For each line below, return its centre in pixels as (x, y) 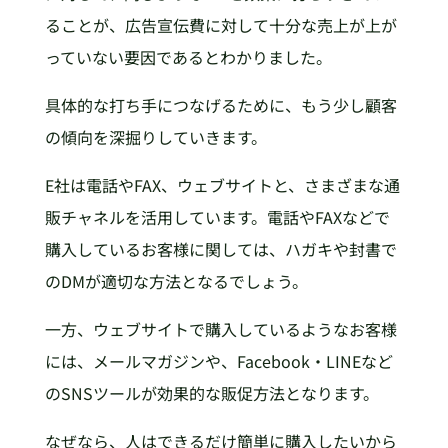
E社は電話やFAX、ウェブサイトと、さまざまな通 (222, 184)
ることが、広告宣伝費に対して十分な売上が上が (220, 24)
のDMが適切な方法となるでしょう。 (176, 280)
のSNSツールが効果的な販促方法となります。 (211, 392)
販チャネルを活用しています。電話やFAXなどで (217, 216)
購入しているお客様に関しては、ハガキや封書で (220, 248)
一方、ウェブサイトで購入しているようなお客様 (220, 328)
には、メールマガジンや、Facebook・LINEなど (218, 360)
